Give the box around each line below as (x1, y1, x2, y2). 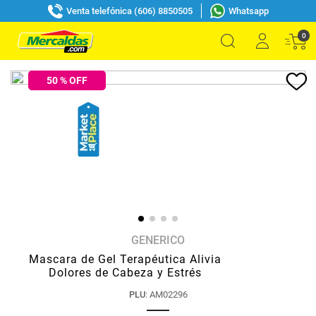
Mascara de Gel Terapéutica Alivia (29, 253, 221, 266)
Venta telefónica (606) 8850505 (66, 5, 193, 16)
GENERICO (131, 233, 185, 247)
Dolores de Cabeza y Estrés (49, 266, 202, 279)
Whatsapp (228, 5, 269, 16)
